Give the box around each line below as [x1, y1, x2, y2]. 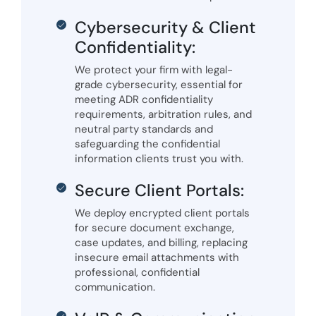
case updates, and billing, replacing [75, 236, 248, 250]
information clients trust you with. [75, 152, 243, 166]
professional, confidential [75, 265, 200, 280]
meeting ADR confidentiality [75, 92, 213, 107]
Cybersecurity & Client [75, 17, 256, 39]
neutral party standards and [75, 122, 213, 137]
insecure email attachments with [75, 250, 239, 265]
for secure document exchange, [75, 221, 234, 236]
